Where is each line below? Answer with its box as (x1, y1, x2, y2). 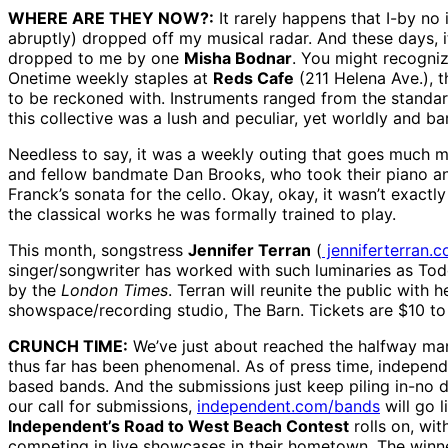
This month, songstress (8, 240, 188, 261)
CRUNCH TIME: (8, 336, 128, 357)
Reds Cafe (213, 68, 294, 89)
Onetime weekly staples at (8, 68, 213, 89)
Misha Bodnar (184, 48, 292, 69)
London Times (61, 280, 168, 301)
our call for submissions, (8, 396, 197, 417)
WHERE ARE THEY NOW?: (8, 8, 214, 29)
